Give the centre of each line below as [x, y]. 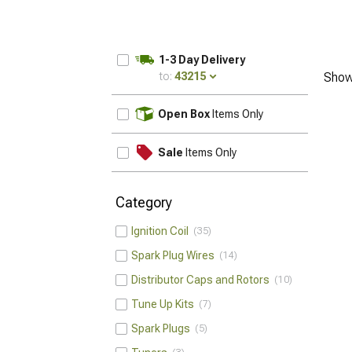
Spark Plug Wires [175, 255]
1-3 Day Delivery [202, 60]
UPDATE [282, 108]
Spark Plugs [163, 328]
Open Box [184, 114]
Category [144, 202]
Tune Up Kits [165, 304]
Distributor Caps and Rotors [203, 280]
